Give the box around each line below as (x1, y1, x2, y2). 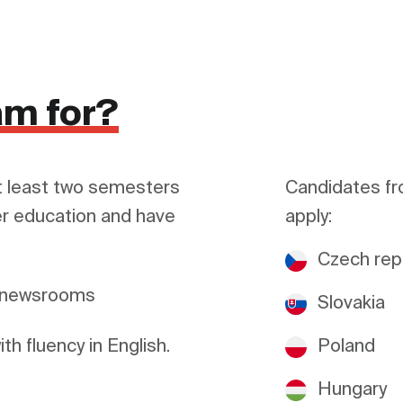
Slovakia (318, 295, 386, 313)
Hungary (318, 381, 388, 399)
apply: (285, 209, 333, 227)
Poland (318, 338, 376, 356)
